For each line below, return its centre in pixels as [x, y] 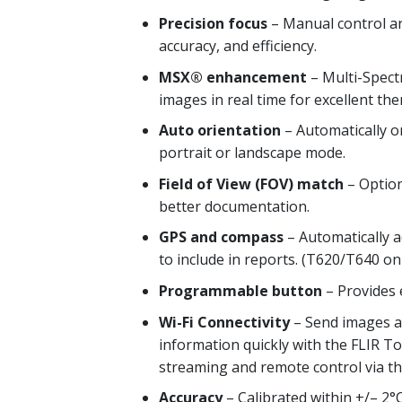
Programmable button [240, 290]
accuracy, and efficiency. [238, 45]
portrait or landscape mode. [252, 153]
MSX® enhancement [233, 77]
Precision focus [213, 23]
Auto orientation [220, 131]
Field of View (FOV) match [251, 184]
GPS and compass [221, 237]
